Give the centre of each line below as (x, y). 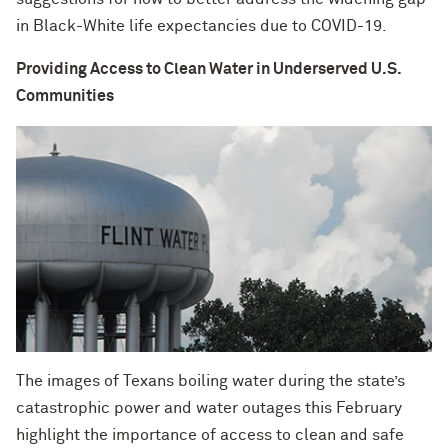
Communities (65, 95)
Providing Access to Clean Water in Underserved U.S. (208, 68)
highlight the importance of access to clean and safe (210, 435)
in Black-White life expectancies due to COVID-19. (201, 25)
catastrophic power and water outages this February (209, 408)
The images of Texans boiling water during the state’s (210, 381)
